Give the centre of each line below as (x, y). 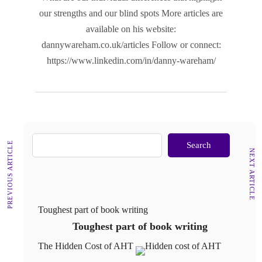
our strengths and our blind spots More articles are (131, 13)
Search (199, 145)
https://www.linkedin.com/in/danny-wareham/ (131, 61)
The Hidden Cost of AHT (86, 246)
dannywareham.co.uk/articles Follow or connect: (131, 45)
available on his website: (131, 29)
